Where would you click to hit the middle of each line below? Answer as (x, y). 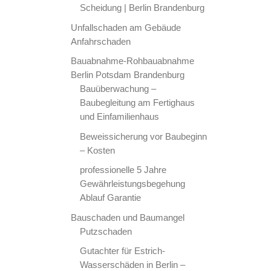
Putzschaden (106, 231)
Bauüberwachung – (118, 89)
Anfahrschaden (101, 41)
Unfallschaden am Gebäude (126, 27)
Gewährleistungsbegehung (133, 184)
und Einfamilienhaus (120, 117)
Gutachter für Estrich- (123, 251)
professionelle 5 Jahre (123, 170)
